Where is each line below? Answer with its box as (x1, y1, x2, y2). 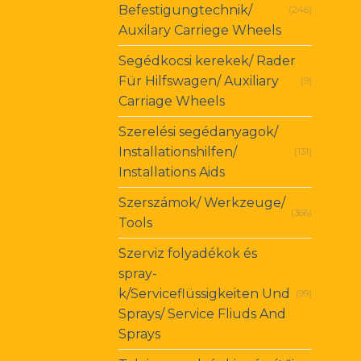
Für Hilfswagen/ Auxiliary (118, 73, 279, 89)
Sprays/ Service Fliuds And (118, 306, 286, 322)
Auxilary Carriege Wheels (118, 23, 281, 39)
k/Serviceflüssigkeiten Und (118, 286, 290, 302)
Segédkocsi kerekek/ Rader (118, 53, 296, 69)
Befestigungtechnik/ (118, 2, 252, 19)
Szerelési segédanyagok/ (118, 124, 278, 140)
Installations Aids (118, 164, 225, 180)
